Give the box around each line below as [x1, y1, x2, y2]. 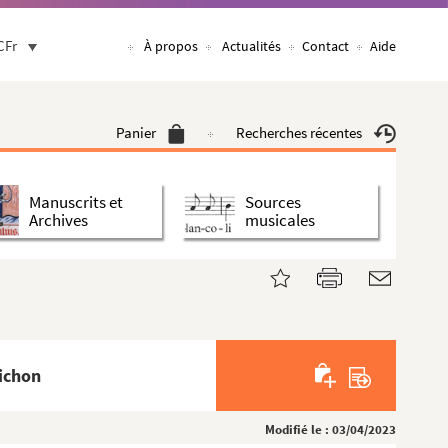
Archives [29, 208, 88, 231]
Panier [116, 123, 156, 142]
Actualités [222, 37, 281, 55]
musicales [245, 208, 315, 231]
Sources [245, 190, 301, 213]
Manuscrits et [29, 190, 123, 213]
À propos [144, 37, 198, 55]
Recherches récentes [236, 123, 362, 142]
